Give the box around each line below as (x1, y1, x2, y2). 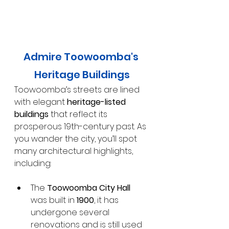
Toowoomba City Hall (45, 182, 130, 194)
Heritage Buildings (34, 67, 130, 82)
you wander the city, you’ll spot (14, 133, 139, 145)
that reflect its (49, 108, 109, 121)
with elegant (14, 96, 67, 108)
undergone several (31, 207, 111, 219)
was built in (31, 194, 77, 207)
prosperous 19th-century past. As (14, 121, 148, 133)
